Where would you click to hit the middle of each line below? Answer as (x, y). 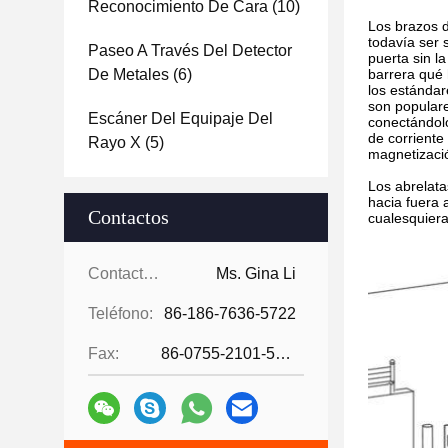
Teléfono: (120, 313)
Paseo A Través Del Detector (190, 50)
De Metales (128, 74)
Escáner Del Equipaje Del (180, 118)
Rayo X (114, 142)
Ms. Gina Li (256, 273)
